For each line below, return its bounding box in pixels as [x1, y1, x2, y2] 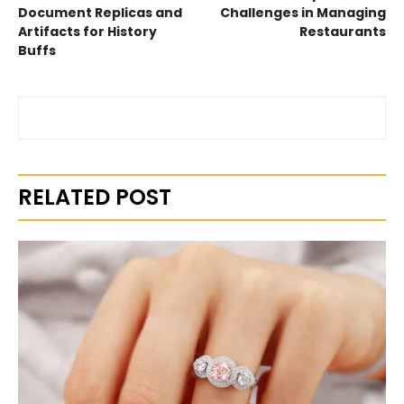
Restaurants [298, 23, 386, 41]
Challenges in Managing [219, 4, 386, 22]
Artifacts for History [18, 23, 157, 41]
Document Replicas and [18, 4, 182, 22]
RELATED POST [18, 182, 171, 212]
